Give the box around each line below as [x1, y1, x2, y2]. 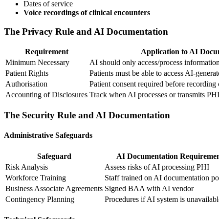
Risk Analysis [5, 162, 48, 171]
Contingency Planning [5, 195, 74, 203]
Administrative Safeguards [4, 131, 92, 140]
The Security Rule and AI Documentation [4, 110, 170, 121]
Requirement [24, 47, 68, 56]
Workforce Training [5, 173, 66, 182]
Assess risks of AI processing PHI [105, 162, 209, 171]
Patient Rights [5, 69, 48, 78]
